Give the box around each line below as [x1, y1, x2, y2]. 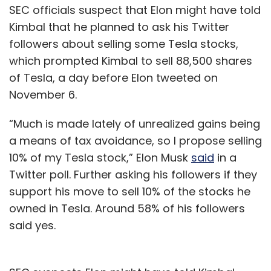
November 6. [9, 87, 80, 103]
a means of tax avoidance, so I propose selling [9, 133, 262, 149]
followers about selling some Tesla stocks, [9, 36, 238, 52]
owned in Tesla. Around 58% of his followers [9, 201, 245, 217]
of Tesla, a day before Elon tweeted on [9, 70, 218, 86]
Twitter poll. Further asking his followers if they [9, 167, 257, 183]
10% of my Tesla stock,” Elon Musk [9, 150, 191, 166]
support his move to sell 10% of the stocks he [9, 184, 250, 200]
